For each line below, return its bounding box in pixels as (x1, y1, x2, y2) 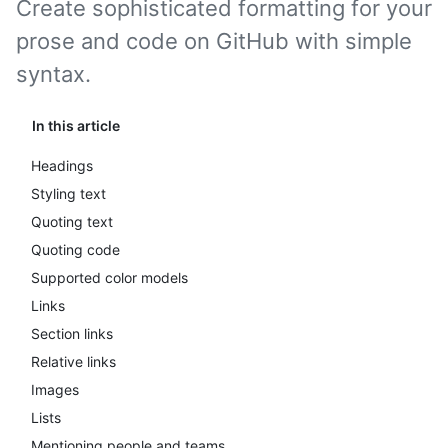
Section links (31, 325, 113, 342)
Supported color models (31, 269, 188, 286)
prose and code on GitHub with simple (16, 28, 412, 54)
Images (31, 381, 79, 398)
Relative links (31, 353, 116, 370)
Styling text (31, 185, 106, 202)
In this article (32, 117, 120, 134)
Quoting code (31, 241, 120, 258)
